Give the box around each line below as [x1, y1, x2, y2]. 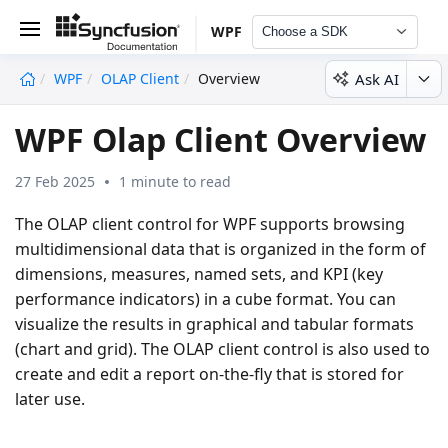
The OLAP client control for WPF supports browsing [15, 212, 405, 235]
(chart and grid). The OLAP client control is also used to [15, 337, 430, 360]
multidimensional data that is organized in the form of [15, 237, 426, 260]
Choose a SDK [261, 24, 348, 39]
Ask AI [355, 68, 399, 89]
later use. [15, 387, 85, 410]
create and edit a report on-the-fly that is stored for [15, 362, 404, 385]
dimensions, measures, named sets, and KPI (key [15, 262, 383, 285]
